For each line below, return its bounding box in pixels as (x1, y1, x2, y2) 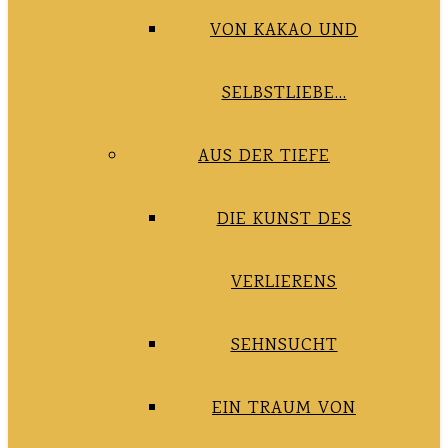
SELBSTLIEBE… (221, 81, 347, 107)
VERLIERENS (231, 270, 337, 296)
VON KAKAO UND (210, 18, 358, 44)
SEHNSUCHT (230, 333, 338, 359)
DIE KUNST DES (216, 207, 352, 233)
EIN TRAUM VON (212, 396, 356, 422)
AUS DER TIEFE (198, 144, 330, 170)
